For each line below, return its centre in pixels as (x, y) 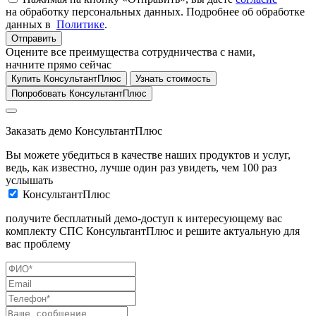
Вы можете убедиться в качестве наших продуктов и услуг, (148, 155)
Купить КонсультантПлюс (66, 79)
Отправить (34, 39)
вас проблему (38, 244)
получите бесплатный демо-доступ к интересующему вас (144, 219)
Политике (80, 25)
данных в (31, 25)
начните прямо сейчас (59, 65)
